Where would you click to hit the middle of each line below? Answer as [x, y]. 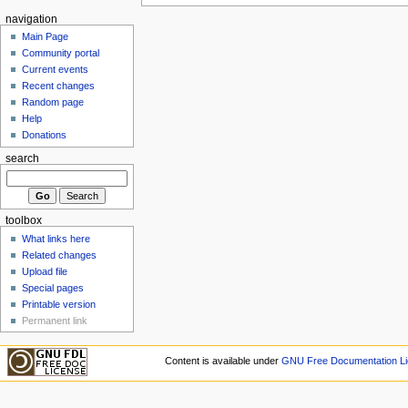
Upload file [45, 271]
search [22, 159]
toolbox [23, 221]
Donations [45, 135]
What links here [56, 238]
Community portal [61, 53]
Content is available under [223, 360]
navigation [31, 19]
